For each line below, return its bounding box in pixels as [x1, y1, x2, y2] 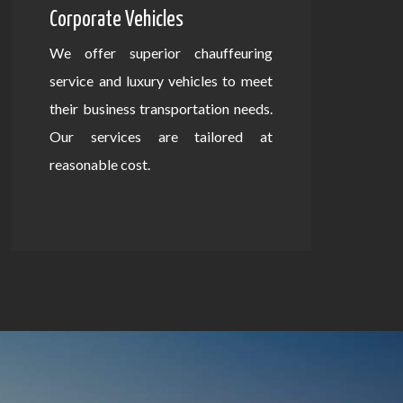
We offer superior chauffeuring [49, 44, 273, 62]
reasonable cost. [49, 156, 151, 174]
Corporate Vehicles [49, 10, 184, 31]
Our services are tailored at [49, 128, 273, 146]
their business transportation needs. [49, 100, 273, 118]
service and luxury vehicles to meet [49, 72, 273, 90]
